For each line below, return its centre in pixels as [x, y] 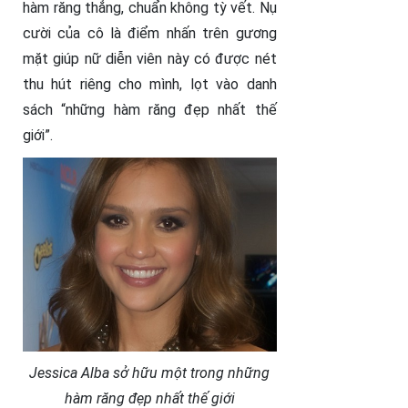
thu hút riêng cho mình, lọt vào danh [150, 85]
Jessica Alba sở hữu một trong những [150, 373]
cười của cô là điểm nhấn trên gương [150, 34]
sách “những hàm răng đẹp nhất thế [150, 110]
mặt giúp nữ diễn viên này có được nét [150, 59]
